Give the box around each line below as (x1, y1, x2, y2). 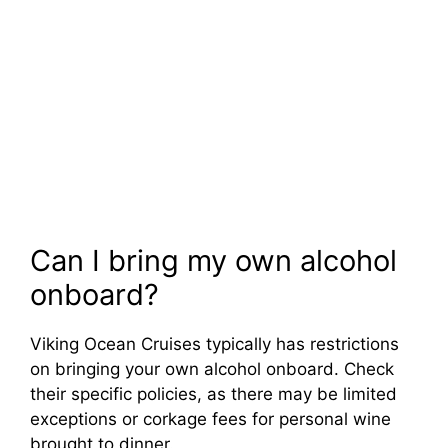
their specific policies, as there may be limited (30, 383, 397, 404)
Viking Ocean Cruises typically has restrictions (30, 333, 399, 354)
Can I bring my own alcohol (30, 242, 397, 278)
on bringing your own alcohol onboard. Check (30, 358, 394, 379)
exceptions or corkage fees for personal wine (30, 408, 391, 429)
